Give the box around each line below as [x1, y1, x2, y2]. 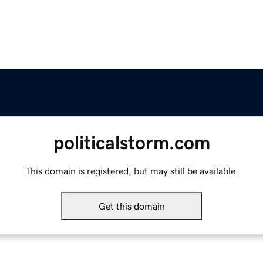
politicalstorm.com [53, 133, 210, 153]
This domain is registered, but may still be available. [25, 166, 238, 176]
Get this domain [98, 201, 165, 211]
